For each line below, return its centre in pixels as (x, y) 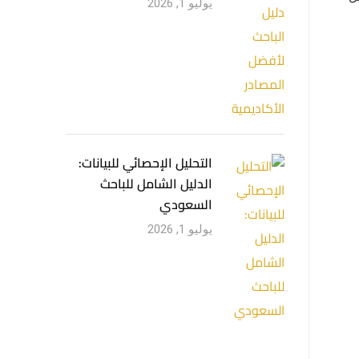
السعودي (186, 204)
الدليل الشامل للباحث (156, 184)
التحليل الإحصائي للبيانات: (145, 163)
